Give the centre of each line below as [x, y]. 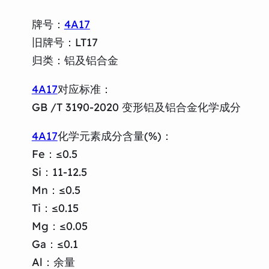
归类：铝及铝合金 [75, 60]
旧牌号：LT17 [65, 42]
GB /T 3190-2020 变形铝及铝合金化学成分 [136, 107]
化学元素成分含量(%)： [115, 136]
